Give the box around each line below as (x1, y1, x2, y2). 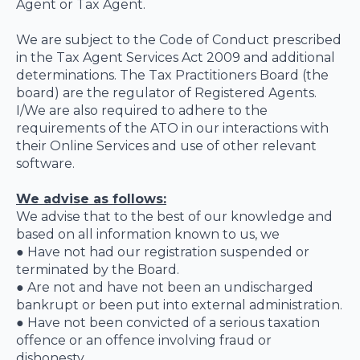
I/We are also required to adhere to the (16, 103, 268, 118)
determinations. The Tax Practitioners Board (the (16, 67, 329, 83)
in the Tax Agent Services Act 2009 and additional (16, 50, 335, 65)
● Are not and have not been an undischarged (16, 280, 313, 295)
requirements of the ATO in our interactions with (16, 121, 329, 136)
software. (16, 156, 75, 171)
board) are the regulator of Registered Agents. (16, 85, 317, 100)
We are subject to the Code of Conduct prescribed (16, 32, 342, 47)
